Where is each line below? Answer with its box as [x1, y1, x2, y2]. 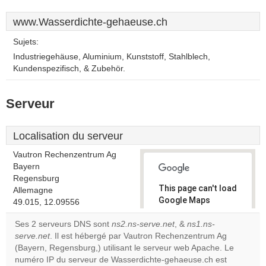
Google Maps [159, 195, 210, 205]
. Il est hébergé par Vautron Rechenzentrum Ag [50, 232, 227, 240]
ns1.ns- [187, 220, 215, 229]
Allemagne [13, 186, 53, 195]
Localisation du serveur [13, 130, 123, 142]
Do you [167, 233, 189, 242]
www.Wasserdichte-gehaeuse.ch [13, 16, 167, 28]
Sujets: [13, 37, 39, 46]
